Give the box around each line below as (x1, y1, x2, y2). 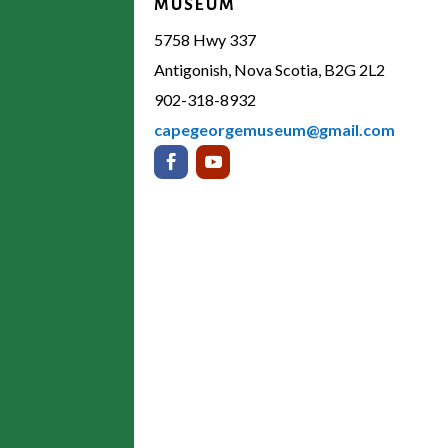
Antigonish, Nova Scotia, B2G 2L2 (154, 59, 386, 79)
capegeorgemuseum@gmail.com (154, 119, 396, 139)
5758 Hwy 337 (154, 29, 257, 49)
